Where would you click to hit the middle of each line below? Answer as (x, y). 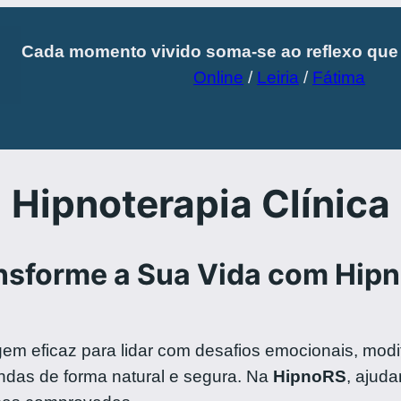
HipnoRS (310, 376)
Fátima (339, 78)
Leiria (278, 78)
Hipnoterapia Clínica (200, 203)
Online (218, 78)
